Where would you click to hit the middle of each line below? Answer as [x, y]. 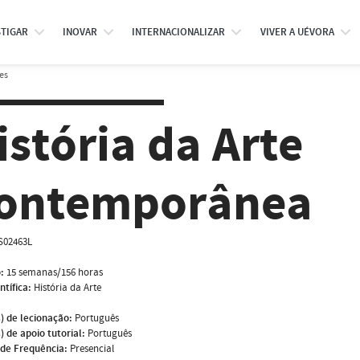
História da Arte [67, 287]
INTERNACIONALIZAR [179, 32]
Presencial [92, 348]
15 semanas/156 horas [55, 272]
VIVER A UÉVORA [297, 32]
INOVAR [80, 32]
